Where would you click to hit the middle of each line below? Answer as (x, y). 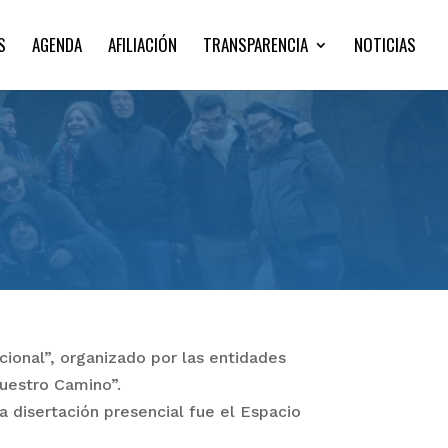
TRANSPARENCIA (255, 44)
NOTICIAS (385, 44)
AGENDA (57, 44)
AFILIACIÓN (142, 44)
